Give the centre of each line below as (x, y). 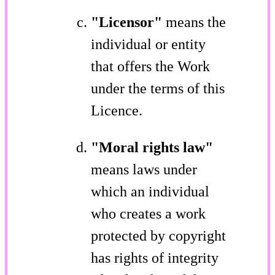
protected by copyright (158, 235)
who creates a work (148, 213)
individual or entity (148, 44)
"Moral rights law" (152, 147)
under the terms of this (158, 88)
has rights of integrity (155, 258)
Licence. (117, 110)
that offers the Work (150, 66)
